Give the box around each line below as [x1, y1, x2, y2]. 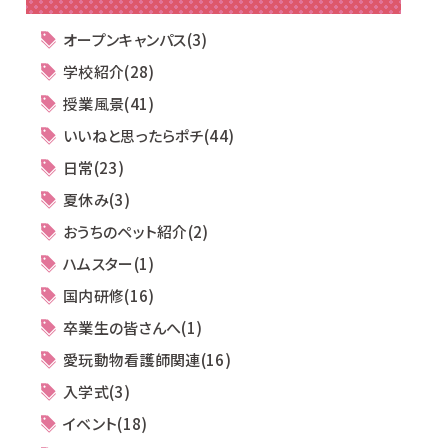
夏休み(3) [63, 189, 130, 210]
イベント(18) [63, 413, 148, 434]
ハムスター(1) [63, 253, 155, 274]
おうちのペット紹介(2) [63, 221, 209, 242]
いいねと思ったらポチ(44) [63, 125, 235, 146]
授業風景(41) [63, 93, 155, 114]
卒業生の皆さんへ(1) [63, 317, 203, 338]
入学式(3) [63, 381, 130, 402]
